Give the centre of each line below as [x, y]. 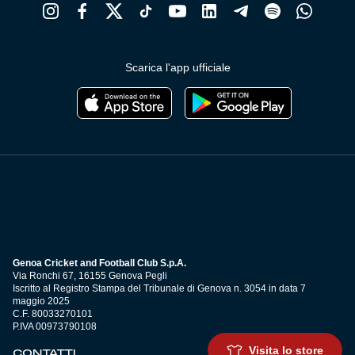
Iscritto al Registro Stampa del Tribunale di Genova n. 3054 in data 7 [159, 289]
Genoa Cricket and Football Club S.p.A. [99, 263]
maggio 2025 [41, 302]
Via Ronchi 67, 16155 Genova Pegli [90, 276]
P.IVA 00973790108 [55, 327]
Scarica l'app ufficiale [177, 68]
